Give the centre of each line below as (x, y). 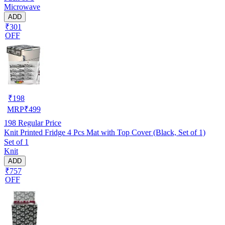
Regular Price (39, 123)
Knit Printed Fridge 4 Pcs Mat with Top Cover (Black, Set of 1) (105, 132)
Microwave (22, 7)
